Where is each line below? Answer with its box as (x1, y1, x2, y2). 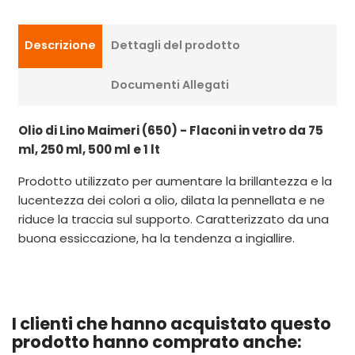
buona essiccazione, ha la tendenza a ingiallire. (18, 229, 295, 246)
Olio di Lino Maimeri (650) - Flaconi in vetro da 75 (18, 121, 323, 139)
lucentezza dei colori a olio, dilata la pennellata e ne (18, 191, 325, 208)
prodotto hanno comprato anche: (12, 330, 302, 353)
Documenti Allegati (111, 76, 230, 93)
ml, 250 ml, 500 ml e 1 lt (18, 140, 160, 158)
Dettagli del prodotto (111, 36, 241, 53)
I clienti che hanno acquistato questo (12, 311, 331, 335)
